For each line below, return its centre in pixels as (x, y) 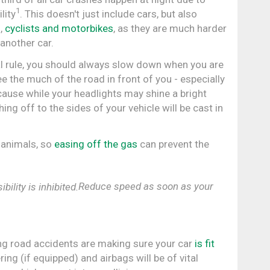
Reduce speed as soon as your (146, 186)
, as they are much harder (170, 28)
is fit (205, 244)
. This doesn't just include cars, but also (109, 14)
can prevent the (173, 144)
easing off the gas (96, 144)
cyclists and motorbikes (59, 28)
